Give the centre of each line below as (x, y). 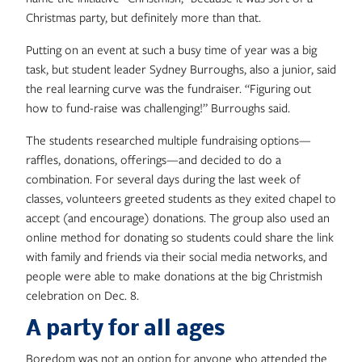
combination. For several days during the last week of (163, 179)
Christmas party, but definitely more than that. (143, 17)
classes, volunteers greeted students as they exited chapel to (181, 198)
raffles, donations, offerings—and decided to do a (154, 159)
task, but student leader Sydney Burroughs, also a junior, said (181, 69)
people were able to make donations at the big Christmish (174, 276)
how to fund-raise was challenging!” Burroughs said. (158, 107)
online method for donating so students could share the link (180, 237)
